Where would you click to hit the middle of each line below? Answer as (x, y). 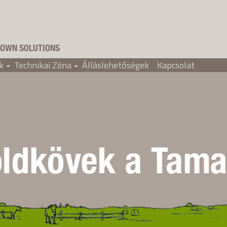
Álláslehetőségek (116, 65)
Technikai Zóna (43, 65)
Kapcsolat (176, 65)
